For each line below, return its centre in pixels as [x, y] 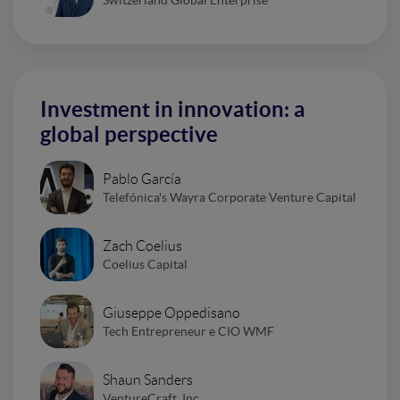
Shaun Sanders [148, 379]
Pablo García [142, 179]
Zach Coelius [142, 246]
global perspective [129, 134]
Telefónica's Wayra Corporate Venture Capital [229, 197]
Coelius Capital [145, 264]
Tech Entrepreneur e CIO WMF [188, 331]
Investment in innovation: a [173, 109]
